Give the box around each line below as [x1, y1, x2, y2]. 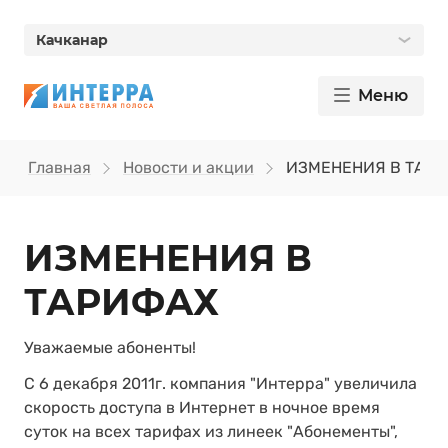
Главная [28, 158, 91, 177]
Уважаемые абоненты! [24, 338, 196, 357]
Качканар [36, 31, 108, 49]
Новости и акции [123, 158, 254, 177]
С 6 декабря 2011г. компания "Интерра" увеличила [24, 374, 417, 393]
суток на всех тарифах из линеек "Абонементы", [24, 422, 398, 441]
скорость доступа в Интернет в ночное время [24, 398, 380, 417]
